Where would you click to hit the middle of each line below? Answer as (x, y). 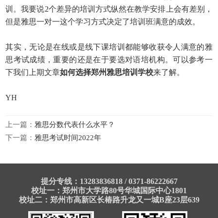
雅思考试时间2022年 (68, 137)
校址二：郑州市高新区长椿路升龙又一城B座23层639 (109, 200)
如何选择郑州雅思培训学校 (107, 73)
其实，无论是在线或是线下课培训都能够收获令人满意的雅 (109, 47)
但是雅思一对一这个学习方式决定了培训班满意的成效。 (103, 22)
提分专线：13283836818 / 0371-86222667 (109, 182)
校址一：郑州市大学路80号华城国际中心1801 (109, 191)
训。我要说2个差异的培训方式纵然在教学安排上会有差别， (109, 9)
